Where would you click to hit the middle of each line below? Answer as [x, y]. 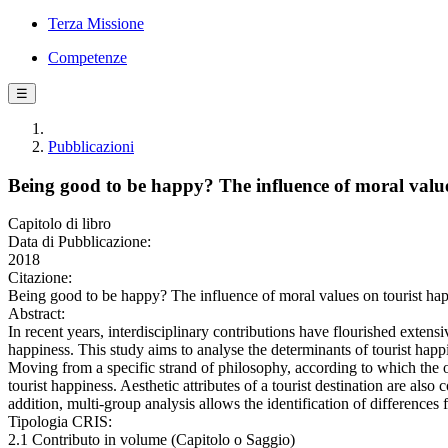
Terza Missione [96, 23]
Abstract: [36, 314]
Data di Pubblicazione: [79, 242]
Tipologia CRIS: [60, 422]
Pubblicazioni [91, 146]
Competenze [87, 57]
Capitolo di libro [59, 224]
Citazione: [40, 278]
